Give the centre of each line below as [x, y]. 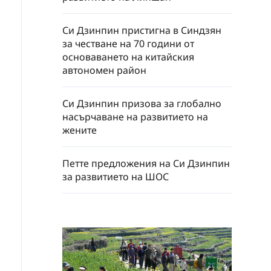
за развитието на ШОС [116, 177]
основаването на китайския [128, 57]
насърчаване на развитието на [135, 117]
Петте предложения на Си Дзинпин [146, 163]
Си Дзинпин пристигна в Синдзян [142, 30]
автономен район [104, 70]
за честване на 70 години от [128, 44]
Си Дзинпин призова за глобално [142, 103]
